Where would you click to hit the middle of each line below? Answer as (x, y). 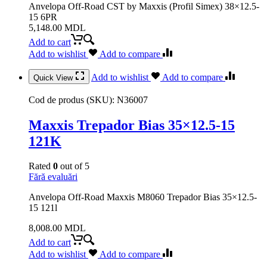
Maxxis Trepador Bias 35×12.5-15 (132, 125)
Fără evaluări (53, 177)
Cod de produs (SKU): (73, 100)
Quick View (54, 77)
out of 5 (74, 166)
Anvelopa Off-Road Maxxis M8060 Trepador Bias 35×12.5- (143, 197)
